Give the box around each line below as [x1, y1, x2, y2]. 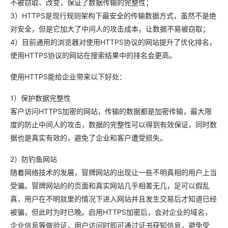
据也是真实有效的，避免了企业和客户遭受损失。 [10, 133, 167, 142]
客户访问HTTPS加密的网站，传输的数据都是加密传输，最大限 [10, 106, 212, 116]
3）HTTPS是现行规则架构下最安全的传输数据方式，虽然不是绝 [10, 11, 216, 20]
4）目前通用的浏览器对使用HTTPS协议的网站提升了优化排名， [10, 37, 216, 46]
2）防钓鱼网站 [10, 154, 57, 163]
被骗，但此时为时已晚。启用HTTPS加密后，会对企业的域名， [10, 207, 212, 216]
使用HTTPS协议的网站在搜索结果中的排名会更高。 [10, 50, 176, 60]
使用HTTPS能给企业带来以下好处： [10, 72, 126, 81]
